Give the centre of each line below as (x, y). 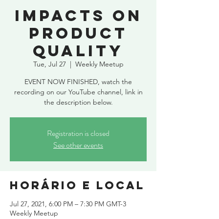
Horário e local (77, 185)
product (78, 33)
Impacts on (78, 16)
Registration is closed (78, 133)
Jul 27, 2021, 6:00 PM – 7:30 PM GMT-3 (68, 204)
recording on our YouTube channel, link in (78, 92)
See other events (78, 145)
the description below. (78, 102)
